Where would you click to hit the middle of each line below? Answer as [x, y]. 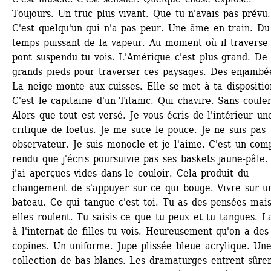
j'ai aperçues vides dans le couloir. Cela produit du [130, 173]
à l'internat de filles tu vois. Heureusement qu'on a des [141, 231]
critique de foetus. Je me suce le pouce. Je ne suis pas [139, 130]
